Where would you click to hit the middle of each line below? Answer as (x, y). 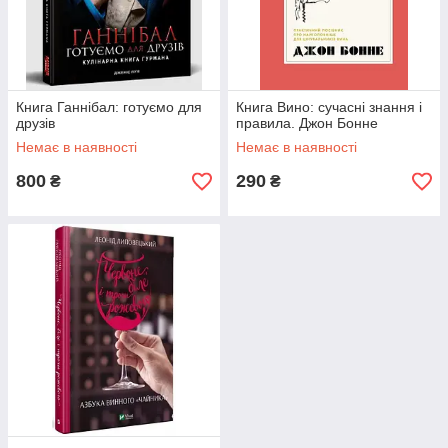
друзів (35, 123)
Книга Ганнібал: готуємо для (109, 107)
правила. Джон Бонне (307, 123)
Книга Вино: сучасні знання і (329, 107)
